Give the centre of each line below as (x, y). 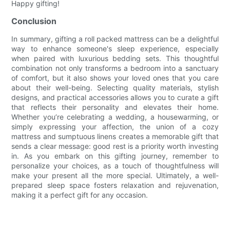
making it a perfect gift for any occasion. (80, 195)
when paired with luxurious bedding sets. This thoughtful (115, 58)
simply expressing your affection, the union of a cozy (115, 126)
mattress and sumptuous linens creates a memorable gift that (115, 136)
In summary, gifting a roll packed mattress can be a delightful (115, 39)
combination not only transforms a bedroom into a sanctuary (115, 68)
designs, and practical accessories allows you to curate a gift (115, 97)
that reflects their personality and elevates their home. (115, 107)
